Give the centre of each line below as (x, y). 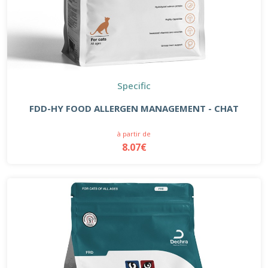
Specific (134, 85)
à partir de (134, 133)
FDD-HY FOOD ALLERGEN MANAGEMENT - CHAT (134, 108)
